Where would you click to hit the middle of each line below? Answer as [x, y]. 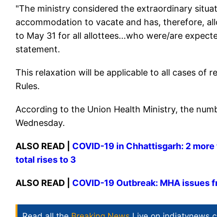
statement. [38, 49]
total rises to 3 [46, 160]
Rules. [28, 86]
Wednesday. [40, 123]
